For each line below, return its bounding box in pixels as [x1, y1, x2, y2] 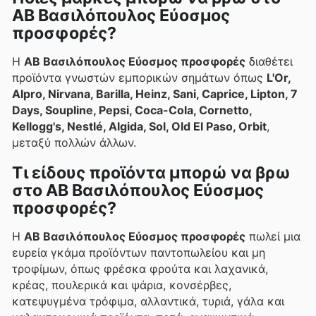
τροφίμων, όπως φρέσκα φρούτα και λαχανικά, [12, 262, 268, 276]
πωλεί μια [245, 229, 300, 244]
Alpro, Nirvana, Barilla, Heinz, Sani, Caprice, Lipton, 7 [12, 86, 298, 101]
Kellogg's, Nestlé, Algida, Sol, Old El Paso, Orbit [12, 119, 267, 133]
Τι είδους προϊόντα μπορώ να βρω [12, 163, 291, 183]
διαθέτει [245, 54, 293, 68]
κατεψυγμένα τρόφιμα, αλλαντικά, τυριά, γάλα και [12, 294, 284, 309]
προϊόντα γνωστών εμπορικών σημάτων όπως [12, 70, 267, 85]
